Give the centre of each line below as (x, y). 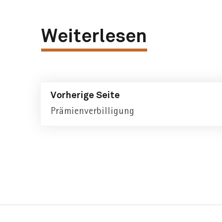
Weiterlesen (94, 36)
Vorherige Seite (85, 95)
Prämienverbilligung (92, 110)
